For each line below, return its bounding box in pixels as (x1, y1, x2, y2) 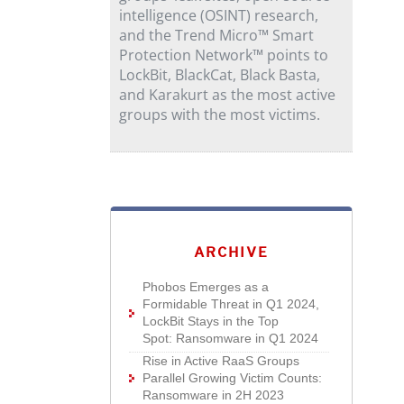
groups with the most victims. (119, 105, 321, 124)
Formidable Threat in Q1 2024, (142, 297, 320, 311)
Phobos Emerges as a (142, 280, 270, 294)
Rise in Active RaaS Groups (142, 353, 300, 368)
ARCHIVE (194, 243, 270, 261)
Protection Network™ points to (119, 45, 329, 65)
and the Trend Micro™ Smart (119, 25, 315, 45)
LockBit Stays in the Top (142, 314, 280, 328)
